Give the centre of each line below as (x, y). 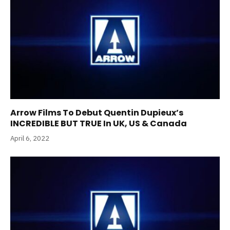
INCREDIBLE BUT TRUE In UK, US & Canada (99, 124)
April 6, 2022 (30, 139)
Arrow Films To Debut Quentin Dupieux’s (97, 113)
